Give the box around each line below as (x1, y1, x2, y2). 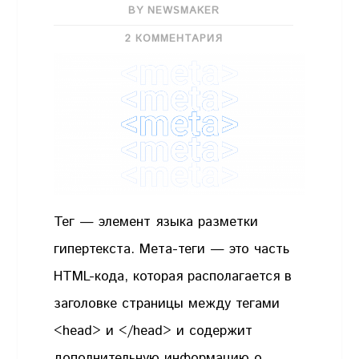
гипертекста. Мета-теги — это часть (54, 239, 290, 259)
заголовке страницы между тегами (54, 293, 280, 313)
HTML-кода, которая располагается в (54, 266, 292, 286)
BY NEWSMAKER (127, 3, 220, 19)
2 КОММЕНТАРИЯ (124, 31, 223, 47)
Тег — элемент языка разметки (54, 212, 259, 232)
